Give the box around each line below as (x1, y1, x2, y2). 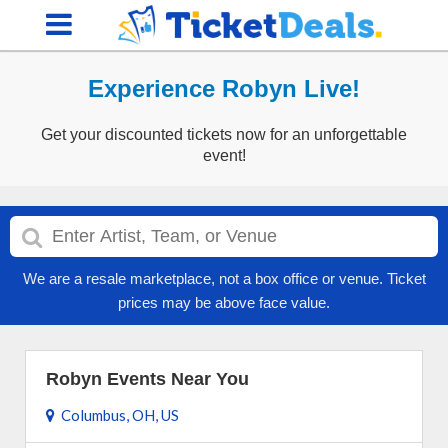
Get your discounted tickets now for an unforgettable (41, 126, 407, 143)
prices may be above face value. (118, 294, 330, 311)
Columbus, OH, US (55, 406, 179, 424)
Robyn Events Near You (46, 369, 249, 389)
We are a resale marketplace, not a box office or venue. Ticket (22, 270, 426, 287)
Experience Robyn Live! (88, 75, 360, 102)
